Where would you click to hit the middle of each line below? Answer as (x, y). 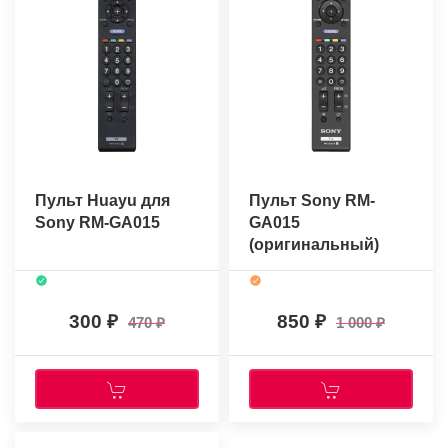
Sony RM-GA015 (97, 222)
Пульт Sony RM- (312, 200)
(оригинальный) (314, 244)
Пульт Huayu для (102, 200)
